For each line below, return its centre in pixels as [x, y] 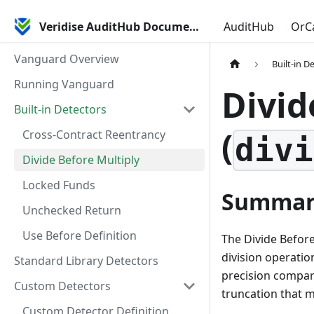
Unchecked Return [72, 210]
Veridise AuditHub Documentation [194, 27]
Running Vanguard [64, 84]
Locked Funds [59, 185]
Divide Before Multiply [81, 160]
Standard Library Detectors [86, 261]
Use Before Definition [80, 235]
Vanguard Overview [67, 59]
